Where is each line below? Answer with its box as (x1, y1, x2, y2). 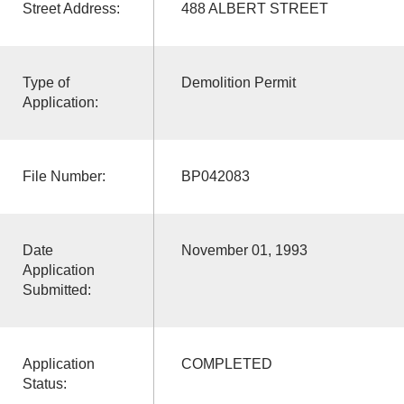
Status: (22, 375, 67, 391)
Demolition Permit (180, 74, 296, 90)
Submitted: (22, 281, 91, 298)
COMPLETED (180, 355, 272, 372)
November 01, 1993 (180, 242, 308, 258)
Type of (22, 74, 69, 90)
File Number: (22, 168, 106, 184)
